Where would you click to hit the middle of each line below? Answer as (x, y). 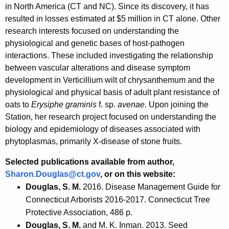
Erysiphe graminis (64, 105)
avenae (130, 105)
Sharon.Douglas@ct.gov (53, 174)
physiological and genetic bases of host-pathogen (95, 43)
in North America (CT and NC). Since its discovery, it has (107, 7)
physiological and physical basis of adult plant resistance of (112, 93)
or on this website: (140, 174)
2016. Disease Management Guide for (152, 187)
